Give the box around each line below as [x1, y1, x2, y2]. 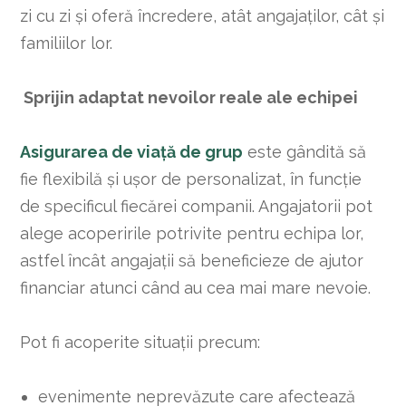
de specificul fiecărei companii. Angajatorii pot [20, 196, 373, 216]
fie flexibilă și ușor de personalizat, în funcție [20, 169, 362, 188]
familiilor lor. [20, 33, 113, 53]
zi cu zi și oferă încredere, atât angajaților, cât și [20, 5, 385, 25]
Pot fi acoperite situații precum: [20, 332, 261, 352]
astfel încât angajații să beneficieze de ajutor [20, 250, 364, 270]
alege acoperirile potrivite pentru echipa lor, [20, 223, 364, 243]
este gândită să [243, 141, 367, 161]
